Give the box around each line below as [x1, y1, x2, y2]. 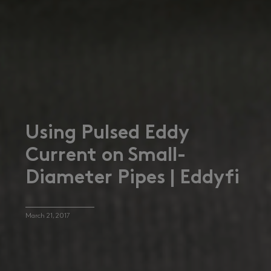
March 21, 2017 [25, 213, 70, 220]
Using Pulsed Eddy [25, 124, 189, 143]
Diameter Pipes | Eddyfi [25, 169, 240, 188]
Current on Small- [25, 146, 186, 166]
